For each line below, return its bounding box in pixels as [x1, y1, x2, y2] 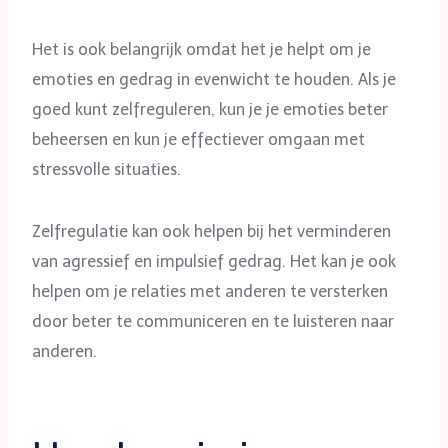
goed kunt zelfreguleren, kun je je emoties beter [32, 99, 388, 119]
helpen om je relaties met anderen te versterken [32, 281, 388, 301]
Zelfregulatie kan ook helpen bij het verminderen [32, 221, 391, 241]
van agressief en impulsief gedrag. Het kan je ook [32, 251, 396, 271]
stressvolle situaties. [32, 159, 181, 179]
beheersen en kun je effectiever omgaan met [32, 129, 365, 149]
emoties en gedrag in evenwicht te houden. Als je [32, 69, 396, 89]
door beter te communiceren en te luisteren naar [32, 311, 394, 331]
